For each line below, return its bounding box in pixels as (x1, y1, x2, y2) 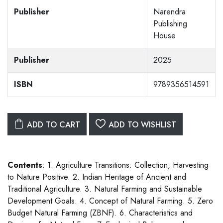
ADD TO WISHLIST (109, 119, 176, 131)
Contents (7, 159, 42, 171)
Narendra (153, 6, 186, 18)
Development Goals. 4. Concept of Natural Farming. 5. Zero (7, 195, 213, 207)
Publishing (153, 18, 187, 30)
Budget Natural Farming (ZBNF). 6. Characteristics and (7, 207, 193, 219)
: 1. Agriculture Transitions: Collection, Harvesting (42, 159, 209, 171)
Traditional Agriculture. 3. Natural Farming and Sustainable (7, 183, 202, 195)
